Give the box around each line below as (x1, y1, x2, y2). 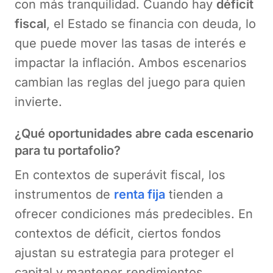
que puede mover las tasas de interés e (15, 35, 246, 51)
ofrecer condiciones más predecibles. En (15, 206, 253, 221)
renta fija (114, 186, 165, 202)
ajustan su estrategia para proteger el (15, 245, 234, 260)
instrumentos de (15, 186, 114, 202)
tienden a (165, 186, 223, 202)
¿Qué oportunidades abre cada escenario (15, 126, 253, 141)
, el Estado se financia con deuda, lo (46, 16, 256, 31)
